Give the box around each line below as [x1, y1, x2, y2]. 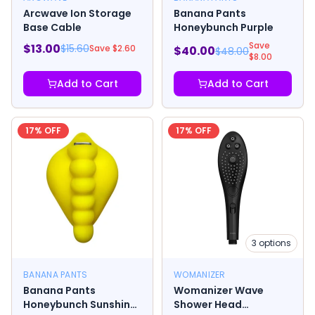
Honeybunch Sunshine [23, 297, 136, 311]
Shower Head [174, 297, 242, 311]
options [257, 236, 291, 249]
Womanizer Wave [174, 283, 264, 297]
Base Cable [23, 20, 82, 34]
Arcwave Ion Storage [23, 6, 131, 20]
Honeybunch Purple [174, 20, 274, 34]
